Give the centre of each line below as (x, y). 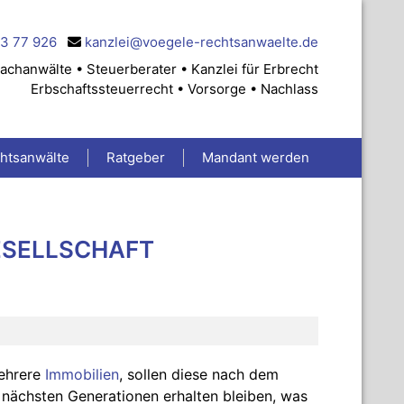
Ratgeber (136, 158)
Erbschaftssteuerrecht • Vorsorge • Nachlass (174, 89)
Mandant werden (256, 158)
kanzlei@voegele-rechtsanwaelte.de (201, 42)
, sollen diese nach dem (199, 375)
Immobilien (82, 375)
